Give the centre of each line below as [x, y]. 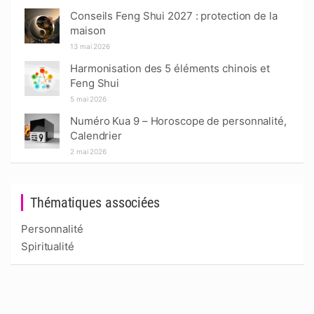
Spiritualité [48, 246]
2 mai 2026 [88, 151]
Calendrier [96, 136]
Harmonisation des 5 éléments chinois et [170, 68]
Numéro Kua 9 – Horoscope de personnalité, [178, 121]
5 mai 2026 [88, 99]
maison [88, 30]
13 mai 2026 [90, 46]
